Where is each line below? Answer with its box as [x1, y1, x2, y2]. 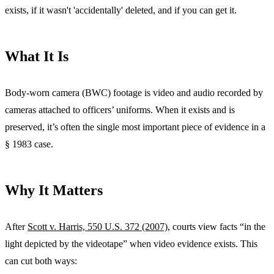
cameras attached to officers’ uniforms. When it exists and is [5, 104, 235, 115]
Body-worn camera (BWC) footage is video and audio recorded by [5, 87, 263, 98]
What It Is [5, 48, 68, 64]
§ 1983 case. [5, 138, 53, 149]
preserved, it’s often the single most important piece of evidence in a [5, 121, 265, 132]
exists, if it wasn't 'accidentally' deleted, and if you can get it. [5, 4, 237, 15]
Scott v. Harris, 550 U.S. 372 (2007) [28, 221, 168, 232]
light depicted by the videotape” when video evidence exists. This [5, 238, 257, 249]
